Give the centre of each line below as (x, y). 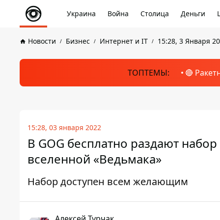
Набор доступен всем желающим (108, 181)
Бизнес (78, 41)
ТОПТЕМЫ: (148, 73)
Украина (81, 14)
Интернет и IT (124, 41)
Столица (155, 14)
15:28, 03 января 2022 (64, 127)
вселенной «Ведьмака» (95, 159)
